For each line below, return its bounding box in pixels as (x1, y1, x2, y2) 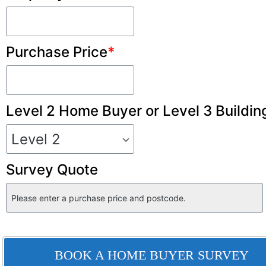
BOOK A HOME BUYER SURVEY (54, 248, 249, 263)
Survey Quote (5, 161, 98, 179)
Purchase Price (5, 43, 107, 61)
